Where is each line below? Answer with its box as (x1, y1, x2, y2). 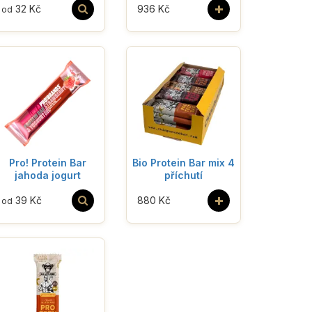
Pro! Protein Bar (9, 156, 86, 169)
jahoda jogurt (15, 169, 81, 181)
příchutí (164, 169, 203, 181)
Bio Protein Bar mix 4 (132, 156, 235, 169)
